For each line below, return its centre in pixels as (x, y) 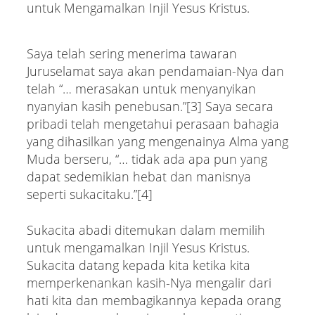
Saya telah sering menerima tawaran (131, 53)
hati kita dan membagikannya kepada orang (153, 300)
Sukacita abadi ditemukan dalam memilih (146, 230)
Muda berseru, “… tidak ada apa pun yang (147, 159)
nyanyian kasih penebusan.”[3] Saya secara (150, 106)
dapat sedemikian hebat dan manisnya (139, 176)
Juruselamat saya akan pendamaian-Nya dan (155, 71)
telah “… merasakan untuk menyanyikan (141, 88)
